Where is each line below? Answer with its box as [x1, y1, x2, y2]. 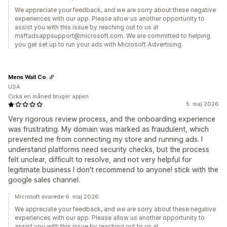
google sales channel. [8, 175, 80, 184]
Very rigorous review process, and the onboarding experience [8, 115, 215, 124]
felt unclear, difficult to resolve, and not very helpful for [8, 155, 192, 164]
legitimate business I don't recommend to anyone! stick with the [8, 165, 218, 174]
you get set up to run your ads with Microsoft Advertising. [15, 41, 183, 49]
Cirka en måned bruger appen [8, 93, 89, 100]
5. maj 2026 [186, 100, 219, 108]
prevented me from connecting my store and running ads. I [8, 135, 203, 144]
